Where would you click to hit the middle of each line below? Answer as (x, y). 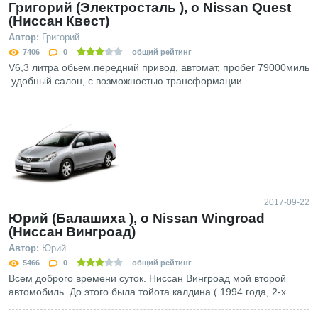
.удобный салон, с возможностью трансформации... (130, 81)
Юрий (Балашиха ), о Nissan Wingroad (137, 218)
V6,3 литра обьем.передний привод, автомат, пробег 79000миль (159, 68)
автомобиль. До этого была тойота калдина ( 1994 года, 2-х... (152, 291)
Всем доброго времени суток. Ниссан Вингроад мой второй (147, 278)
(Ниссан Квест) (59, 21)
